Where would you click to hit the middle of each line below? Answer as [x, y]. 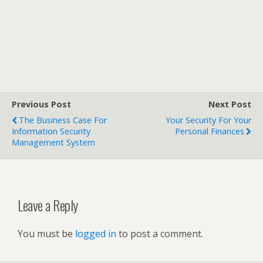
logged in [96, 233]
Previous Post [41, 104]
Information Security [51, 131]
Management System [53, 142]
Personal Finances [210, 131]
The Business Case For [63, 120]
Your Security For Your [208, 120]
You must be [46, 233]
